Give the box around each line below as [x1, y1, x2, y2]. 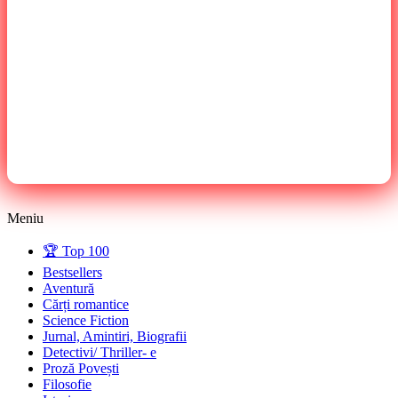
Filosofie [43, 376, 92, 392]
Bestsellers [43, 264, 102, 280]
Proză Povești [43, 360, 119, 376]
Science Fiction [43, 312, 129, 328]
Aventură [43, 280, 94, 296]
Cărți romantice [43, 296, 129, 312]
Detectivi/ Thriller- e [43, 344, 156, 360]
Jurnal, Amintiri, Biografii [43, 328, 187, 344]
